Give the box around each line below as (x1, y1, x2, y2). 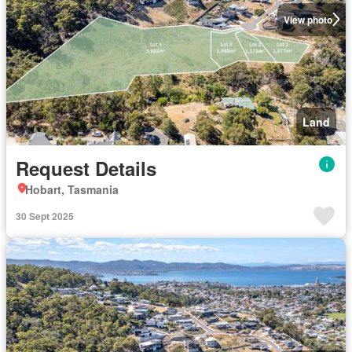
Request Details (16, 155, 156, 181)
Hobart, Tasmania (25, 181, 119, 197)
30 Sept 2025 (16, 209, 74, 223)
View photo (283, 12, 332, 27)
